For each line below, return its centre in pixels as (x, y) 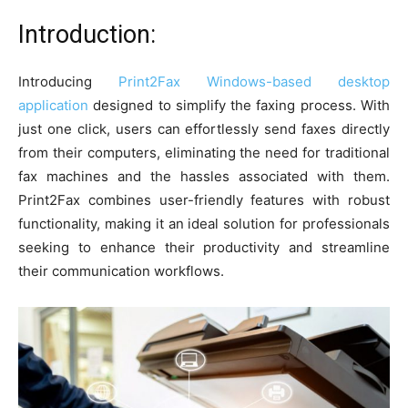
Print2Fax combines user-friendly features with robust (204, 200)
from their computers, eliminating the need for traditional (204, 153)
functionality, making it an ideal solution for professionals (204, 224)
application (53, 106)
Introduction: (87, 35)
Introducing (68, 82)
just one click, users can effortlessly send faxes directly (204, 129)
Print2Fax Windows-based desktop (254, 82)
